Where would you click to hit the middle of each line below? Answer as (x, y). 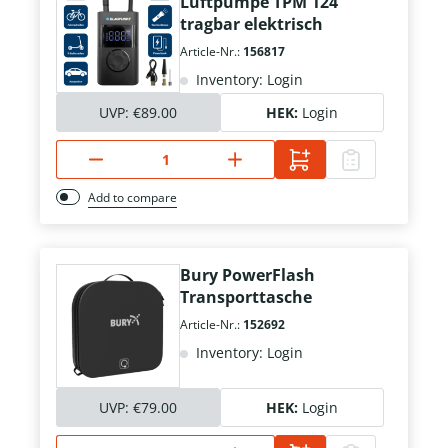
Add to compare (132, 198)
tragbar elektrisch (251, 24)
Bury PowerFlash (247, 275)
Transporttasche (246, 297)
